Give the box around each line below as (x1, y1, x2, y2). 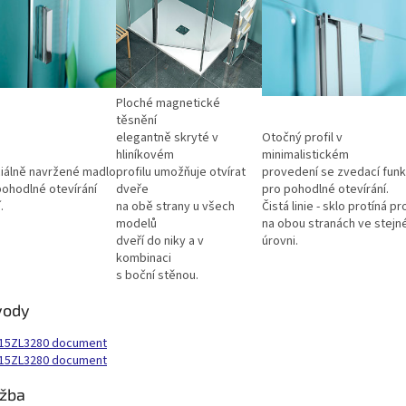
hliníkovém (116, 146, 174, 165)
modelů (116, 215, 157, 234)
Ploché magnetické (116, 94, 220, 113)
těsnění (116, 111, 157, 130)
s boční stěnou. (116, 266, 198, 285)
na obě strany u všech (116, 198, 235, 217)
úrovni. (262, 232, 298, 251)
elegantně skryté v (116, 129, 218, 148)
